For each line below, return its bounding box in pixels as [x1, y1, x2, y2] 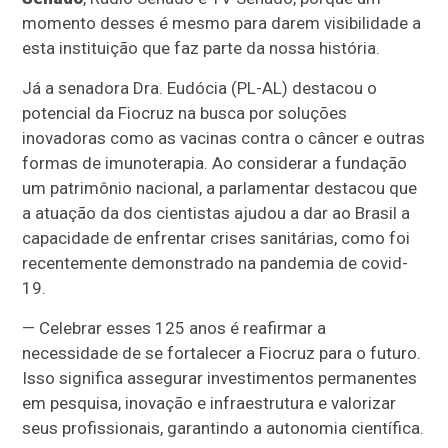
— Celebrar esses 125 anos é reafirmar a [22, 318, 327, 338]
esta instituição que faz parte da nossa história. [22, 38, 381, 58]
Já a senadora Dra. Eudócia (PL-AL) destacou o [22, 78, 378, 98]
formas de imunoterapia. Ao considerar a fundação [22, 153, 408, 173]
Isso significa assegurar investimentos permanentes [22, 368, 418, 388]
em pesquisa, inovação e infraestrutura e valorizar [22, 393, 397, 413]
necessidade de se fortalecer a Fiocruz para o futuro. [22, 343, 422, 363]
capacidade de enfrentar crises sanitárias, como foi [22, 228, 411, 248]
